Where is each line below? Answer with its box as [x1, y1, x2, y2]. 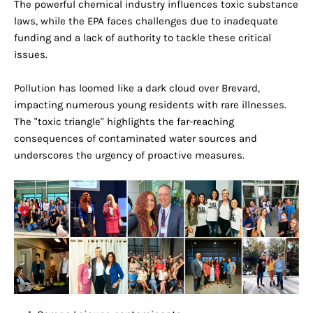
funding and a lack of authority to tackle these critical [14, 31, 271, 45]
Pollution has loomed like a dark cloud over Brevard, [14, 82, 260, 95]
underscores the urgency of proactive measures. [14, 149, 245, 162]
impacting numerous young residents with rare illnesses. [14, 99, 286, 112]
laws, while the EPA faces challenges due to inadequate [14, 15, 278, 28]
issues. [14, 48, 48, 61]
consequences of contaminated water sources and [14, 132, 257, 145]
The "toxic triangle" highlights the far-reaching [14, 115, 234, 129]
